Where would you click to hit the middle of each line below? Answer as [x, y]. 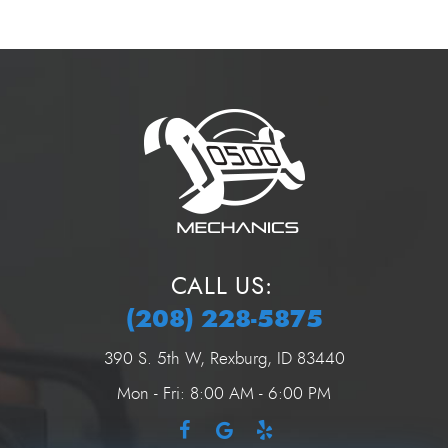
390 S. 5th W [151, 359]
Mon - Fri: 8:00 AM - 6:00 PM [224, 394]
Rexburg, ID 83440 [277, 359]
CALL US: [221, 287]
